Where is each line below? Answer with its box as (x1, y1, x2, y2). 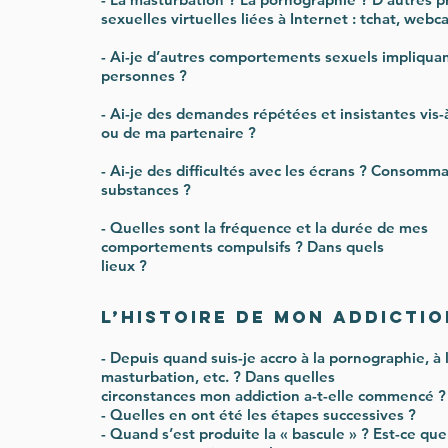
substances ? (101, 180, 191, 199)
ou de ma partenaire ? (101, 123, 256, 142)
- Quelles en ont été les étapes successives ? (101, 405, 416, 424)
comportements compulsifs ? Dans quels (101, 237, 384, 256)
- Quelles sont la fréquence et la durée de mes (101, 218, 428, 237)
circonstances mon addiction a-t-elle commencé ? (101, 386, 446, 405)
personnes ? (101, 66, 187, 85)
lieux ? (101, 256, 147, 275)
